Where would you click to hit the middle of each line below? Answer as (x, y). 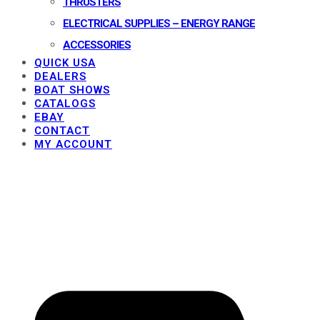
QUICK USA (65, 63)
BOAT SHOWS (72, 90)
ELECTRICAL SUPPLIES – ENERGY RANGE (159, 24)
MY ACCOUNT (73, 144)
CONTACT (62, 131)
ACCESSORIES (97, 45)
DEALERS (60, 76)
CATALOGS (65, 104)
